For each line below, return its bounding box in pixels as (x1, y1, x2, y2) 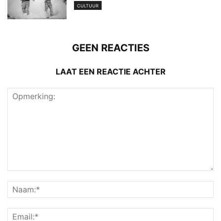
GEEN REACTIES (72, 41, 149, 54)
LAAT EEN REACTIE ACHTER (55, 66, 166, 76)
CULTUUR (77, 2, 99, 8)
